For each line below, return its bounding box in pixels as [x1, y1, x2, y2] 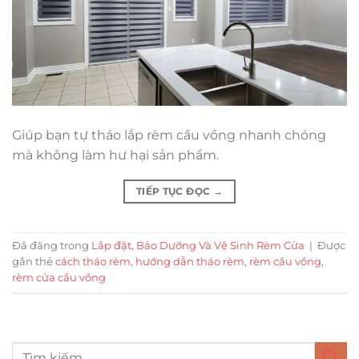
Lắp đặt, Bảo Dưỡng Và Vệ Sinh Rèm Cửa [91, 239, 305, 252]
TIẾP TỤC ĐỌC [135, 184, 213, 197]
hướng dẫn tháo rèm [135, 255, 244, 268]
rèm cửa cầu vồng [12, 271, 106, 284]
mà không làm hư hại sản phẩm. [12, 147, 219, 163]
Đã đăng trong [12, 239, 91, 252]
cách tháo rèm [55, 255, 131, 268]
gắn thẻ [12, 255, 55, 268]
